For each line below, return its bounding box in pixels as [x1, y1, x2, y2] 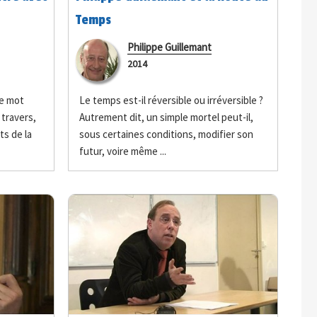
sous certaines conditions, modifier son [79, 127, 254, 142]
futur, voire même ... [79, 144, 167, 158]
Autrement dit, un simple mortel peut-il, [79, 110, 254, 125]
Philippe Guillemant [127, 40, 212, 54]
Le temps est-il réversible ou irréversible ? [79, 93, 264, 108]
